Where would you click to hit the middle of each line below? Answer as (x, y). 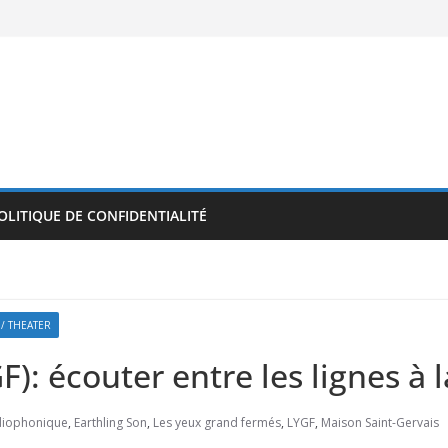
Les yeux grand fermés (217, 422)
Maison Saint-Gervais (380, 422)
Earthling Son (110, 422)
